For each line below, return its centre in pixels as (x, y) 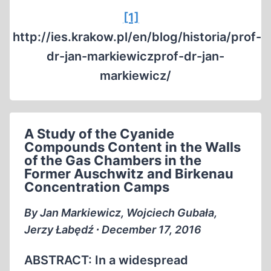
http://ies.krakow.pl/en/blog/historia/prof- (137, 37)
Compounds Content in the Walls (132, 147)
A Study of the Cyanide (99, 134)
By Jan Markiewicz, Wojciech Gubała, (121, 213)
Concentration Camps (97, 187)
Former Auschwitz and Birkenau (129, 174)
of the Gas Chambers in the (113, 160)
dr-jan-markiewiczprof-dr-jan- (135, 56)
